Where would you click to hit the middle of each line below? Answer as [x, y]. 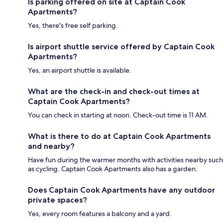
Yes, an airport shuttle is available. [80, 70]
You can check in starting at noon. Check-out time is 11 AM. [118, 115]
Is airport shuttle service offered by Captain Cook [121, 47]
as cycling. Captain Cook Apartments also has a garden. [113, 169]
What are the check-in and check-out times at [114, 92]
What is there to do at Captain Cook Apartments [119, 136]
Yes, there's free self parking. [73, 26]
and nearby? [51, 146]
